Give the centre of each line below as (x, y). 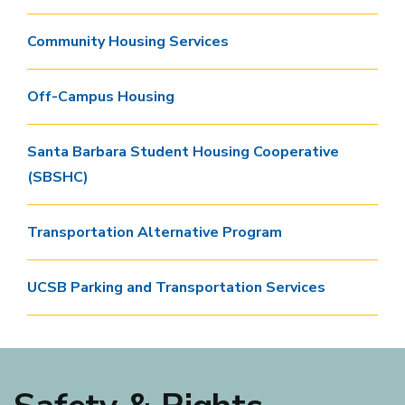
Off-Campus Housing (101, 97)
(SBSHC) (58, 177)
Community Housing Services (128, 42)
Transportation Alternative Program (155, 232)
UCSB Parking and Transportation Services (176, 287)
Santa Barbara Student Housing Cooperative (183, 152)
